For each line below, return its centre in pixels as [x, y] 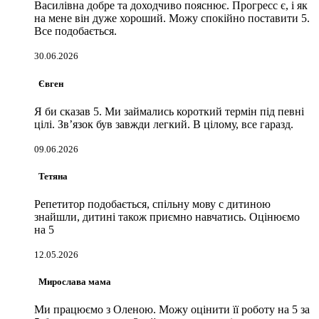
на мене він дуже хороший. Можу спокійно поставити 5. [172, 19]
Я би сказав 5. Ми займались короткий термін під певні [169, 111]
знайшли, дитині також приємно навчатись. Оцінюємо [167, 217]
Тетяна [51, 176]
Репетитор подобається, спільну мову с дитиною [152, 204]
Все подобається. [75, 31]
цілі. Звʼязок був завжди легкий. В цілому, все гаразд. [164, 124]
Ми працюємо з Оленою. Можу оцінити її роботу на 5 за [172, 310]
